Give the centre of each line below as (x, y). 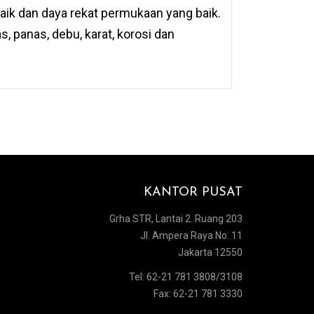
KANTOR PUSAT (193, 193)
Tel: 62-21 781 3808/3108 (186, 277)
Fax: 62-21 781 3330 (198, 294)
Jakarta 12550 (210, 252)
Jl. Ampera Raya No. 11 (191, 235)
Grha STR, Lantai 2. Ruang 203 (176, 218)
